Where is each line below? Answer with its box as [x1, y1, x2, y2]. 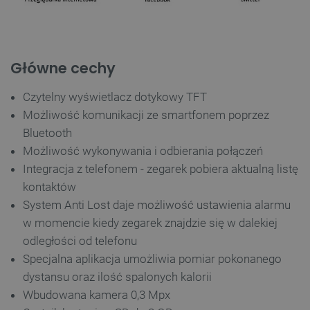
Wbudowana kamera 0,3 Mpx [23, 287, 170, 302]
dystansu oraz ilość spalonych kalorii [23, 269, 212, 284]
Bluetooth [23, 125, 72, 140]
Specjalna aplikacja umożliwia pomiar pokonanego [23, 251, 282, 266]
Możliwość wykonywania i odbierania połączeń [23, 143, 263, 158]
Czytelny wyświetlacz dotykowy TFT [23, 89, 207, 104]
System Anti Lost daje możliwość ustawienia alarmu [23, 197, 291, 212]
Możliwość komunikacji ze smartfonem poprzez [23, 107, 269, 122]
